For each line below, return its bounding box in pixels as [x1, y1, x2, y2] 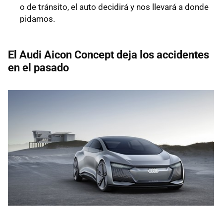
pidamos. [20, 13, 55, 24]
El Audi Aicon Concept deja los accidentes [8, 48, 209, 61]
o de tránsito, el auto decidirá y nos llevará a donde [20, 1, 209, 12]
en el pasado [8, 61, 69, 74]
